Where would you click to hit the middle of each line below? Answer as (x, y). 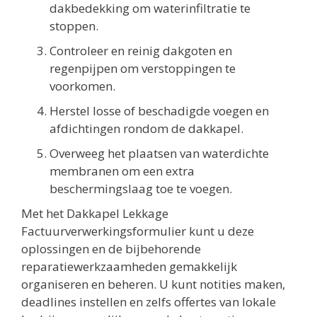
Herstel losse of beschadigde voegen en (159, 110)
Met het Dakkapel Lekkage (95, 213)
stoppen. (74, 25)
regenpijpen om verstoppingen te (143, 68)
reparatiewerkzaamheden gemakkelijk (129, 266)
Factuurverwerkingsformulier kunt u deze (138, 231)
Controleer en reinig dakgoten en (141, 50)
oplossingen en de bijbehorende (111, 248)
